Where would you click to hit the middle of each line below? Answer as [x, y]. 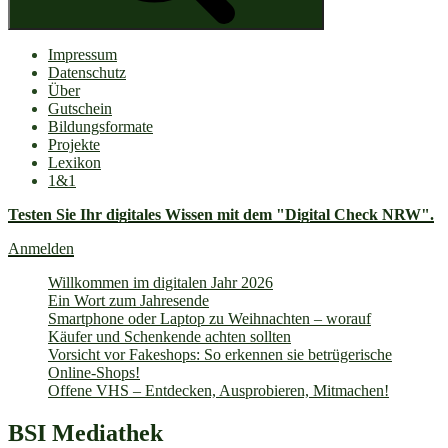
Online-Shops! [94, 372]
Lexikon [74, 162]
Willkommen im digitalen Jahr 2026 [160, 282]
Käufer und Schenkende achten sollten [169, 336]
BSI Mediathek [85, 432]
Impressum [82, 54]
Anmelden [41, 248]
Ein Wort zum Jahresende [128, 300]
